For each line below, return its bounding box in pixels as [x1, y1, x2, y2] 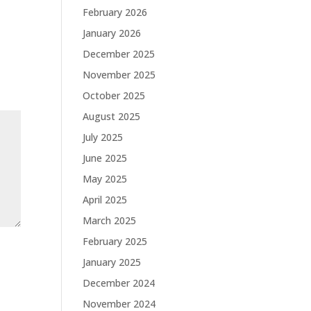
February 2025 [83, 235, 148, 248]
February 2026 [83, 6, 148, 19]
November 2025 [83, 68, 156, 81]
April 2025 [83, 193, 128, 206]
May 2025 [83, 172, 128, 185]
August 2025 [83, 110, 141, 123]
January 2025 [83, 255, 142, 269]
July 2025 [83, 131, 124, 144]
